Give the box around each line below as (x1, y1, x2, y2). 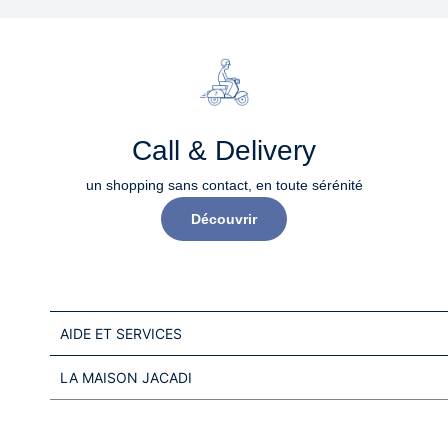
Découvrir (191, 211, 257, 227)
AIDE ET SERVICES (60, 325, 182, 342)
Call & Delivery (132, 135, 316, 166)
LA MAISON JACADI (60, 369, 192, 386)
